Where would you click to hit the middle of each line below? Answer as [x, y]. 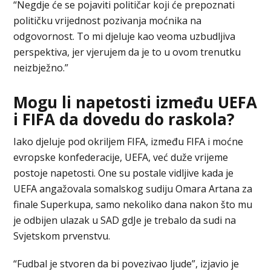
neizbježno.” [41, 67]
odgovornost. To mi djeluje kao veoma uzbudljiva [125, 36]
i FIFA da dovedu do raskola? [124, 119]
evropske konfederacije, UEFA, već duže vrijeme [121, 157]
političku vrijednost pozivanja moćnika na [108, 20]
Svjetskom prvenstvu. [62, 236]
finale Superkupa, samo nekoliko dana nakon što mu [133, 204]
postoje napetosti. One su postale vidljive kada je [124, 173]
